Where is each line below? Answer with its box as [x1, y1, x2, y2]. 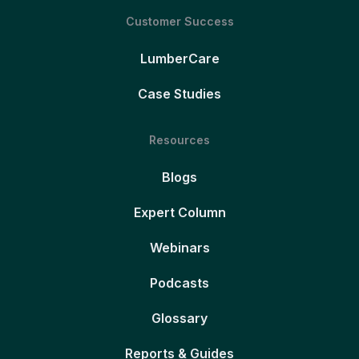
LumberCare [139, 50, 220, 67]
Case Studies [138, 85, 221, 102]
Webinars [149, 239, 210, 256]
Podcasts [150, 274, 209, 291]
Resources [149, 132, 210, 147]
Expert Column [133, 204, 226, 220]
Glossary [151, 309, 208, 326]
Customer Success [125, 14, 234, 28]
